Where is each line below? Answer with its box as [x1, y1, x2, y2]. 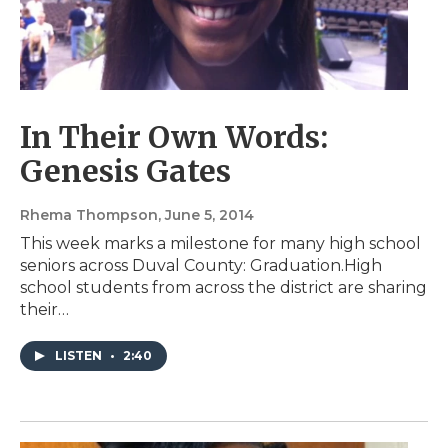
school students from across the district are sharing [20, 277, 427, 297]
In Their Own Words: [20, 117, 328, 156]
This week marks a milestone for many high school [20, 233, 421, 253]
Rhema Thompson [20, 205, 158, 224]
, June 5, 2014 [158, 205, 254, 224]
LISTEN [55, 347, 105, 363]
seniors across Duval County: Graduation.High [20, 255, 382, 275]
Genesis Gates [20, 151, 231, 190]
